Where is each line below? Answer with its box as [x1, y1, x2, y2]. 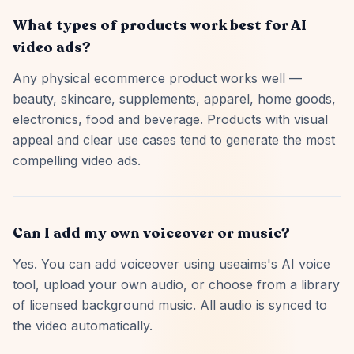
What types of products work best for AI [13, 16, 307, 35]
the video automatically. [13, 318, 153, 333]
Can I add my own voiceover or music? [13, 224, 290, 243]
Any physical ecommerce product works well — [13, 70, 302, 86]
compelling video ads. [13, 153, 141, 168]
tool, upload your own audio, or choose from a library [13, 277, 340, 292]
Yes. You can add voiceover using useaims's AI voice [13, 256, 330, 272]
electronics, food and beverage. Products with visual [13, 111, 328, 127]
